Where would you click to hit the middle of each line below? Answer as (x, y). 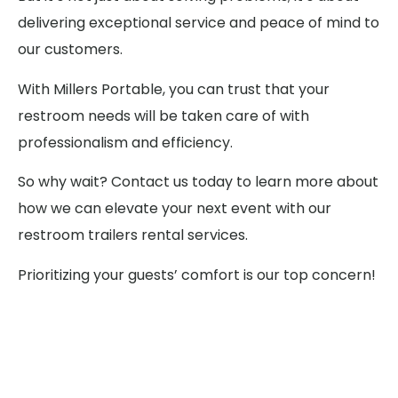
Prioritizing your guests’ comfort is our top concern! (197, 275)
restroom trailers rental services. (133, 235)
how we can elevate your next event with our (175, 209)
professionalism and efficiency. (125, 142)
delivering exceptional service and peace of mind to (199, 23)
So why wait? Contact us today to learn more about (198, 182)
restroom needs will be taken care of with (163, 115)
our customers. (70, 50)
